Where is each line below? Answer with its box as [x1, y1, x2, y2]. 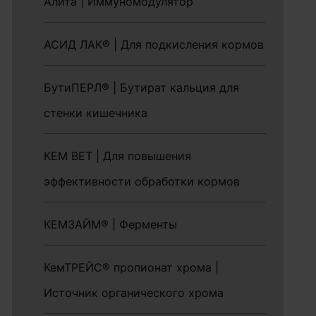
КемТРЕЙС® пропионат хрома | [44, 260, 219, 274]
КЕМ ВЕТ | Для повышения [44, 149, 192, 163]
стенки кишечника [44, 106, 148, 120]
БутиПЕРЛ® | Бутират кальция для [44, 80, 240, 95]
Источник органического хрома [44, 286, 224, 300]
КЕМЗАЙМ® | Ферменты [44, 217, 178, 231]
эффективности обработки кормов [44, 174, 241, 188]
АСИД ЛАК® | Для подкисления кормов [44, 37, 265, 51]
